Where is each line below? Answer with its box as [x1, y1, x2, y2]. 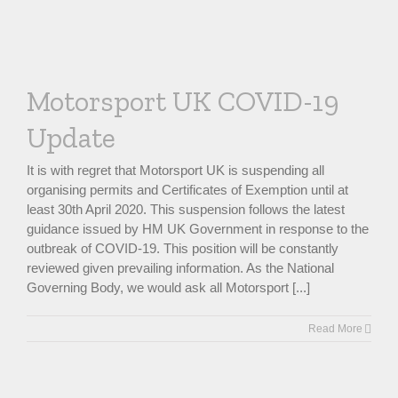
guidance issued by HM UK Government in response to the [27, 221, 369, 236]
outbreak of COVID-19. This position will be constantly [27, 241, 338, 256]
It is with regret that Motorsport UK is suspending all [27, 163, 324, 178]
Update [27, 121, 115, 155]
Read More [308, 322, 362, 335]
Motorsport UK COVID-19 [27, 84, 339, 118]
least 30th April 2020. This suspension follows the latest [27, 202, 345, 217]
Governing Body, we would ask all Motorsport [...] [27, 280, 310, 295]
